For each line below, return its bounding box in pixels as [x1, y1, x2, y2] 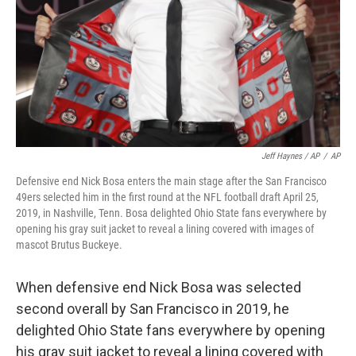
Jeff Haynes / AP [261, 151, 319, 161]
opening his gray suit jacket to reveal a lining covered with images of [16, 222, 314, 235]
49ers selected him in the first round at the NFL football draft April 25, [16, 191, 319, 203]
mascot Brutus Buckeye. [16, 238, 122, 251]
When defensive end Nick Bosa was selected [16, 279, 301, 296]
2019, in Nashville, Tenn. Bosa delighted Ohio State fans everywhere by [16, 207, 327, 219]
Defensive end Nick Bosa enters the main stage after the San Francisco [16, 175, 327, 188]
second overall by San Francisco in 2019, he [16, 300, 289, 317]
